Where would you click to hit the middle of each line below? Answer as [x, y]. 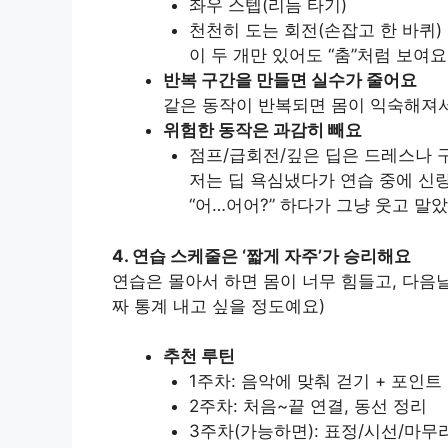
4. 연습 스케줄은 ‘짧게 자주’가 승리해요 [261, 255]
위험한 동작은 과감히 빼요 [262, 130]
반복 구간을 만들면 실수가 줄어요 [290, 80]
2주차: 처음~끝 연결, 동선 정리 [307, 406]
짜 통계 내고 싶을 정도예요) [218, 305]
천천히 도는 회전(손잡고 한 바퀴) [315, 30]
